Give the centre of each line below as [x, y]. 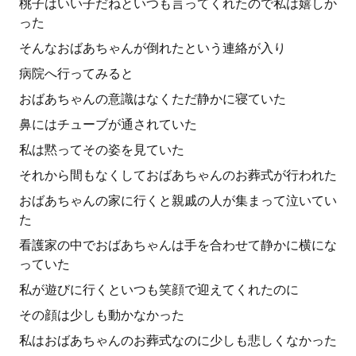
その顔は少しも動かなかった [102, 315]
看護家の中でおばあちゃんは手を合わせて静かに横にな [178, 245]
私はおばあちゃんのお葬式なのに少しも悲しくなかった [178, 341]
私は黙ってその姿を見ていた [102, 150]
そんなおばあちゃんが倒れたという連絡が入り [153, 48]
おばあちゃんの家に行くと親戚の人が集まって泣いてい [178, 201]
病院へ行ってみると [76, 74]
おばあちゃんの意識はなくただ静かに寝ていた [153, 99]
